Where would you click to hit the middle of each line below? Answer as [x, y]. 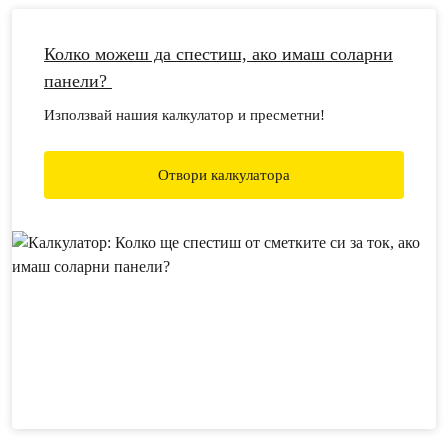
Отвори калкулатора [224, 175]
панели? [78, 81]
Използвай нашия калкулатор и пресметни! [184, 115]
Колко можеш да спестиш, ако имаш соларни [218, 54]
